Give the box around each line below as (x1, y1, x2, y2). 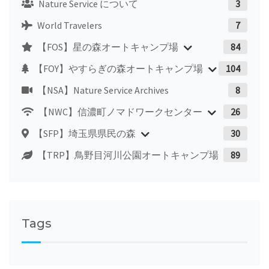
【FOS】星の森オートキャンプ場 (35, 40, 178, 53)
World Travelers (35, 19, 102, 31)
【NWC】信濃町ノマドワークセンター (37, 105, 202, 118)
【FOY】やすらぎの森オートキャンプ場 (32, 62, 203, 74)
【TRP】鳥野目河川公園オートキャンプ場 (35, 148, 219, 161)
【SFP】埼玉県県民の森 (32, 127, 136, 139)
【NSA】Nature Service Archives (35, 83, 169, 96)
